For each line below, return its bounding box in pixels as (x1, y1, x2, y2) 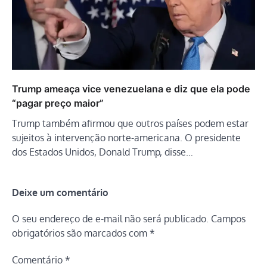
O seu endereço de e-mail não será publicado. (12, 213, 209, 225)
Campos (211, 213, 246, 225)
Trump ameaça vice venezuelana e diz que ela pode (12, 83, 250, 95)
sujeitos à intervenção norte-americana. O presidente (12, 132, 241, 144)
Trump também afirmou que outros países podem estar (12, 117, 249, 130)
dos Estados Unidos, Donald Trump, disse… (12, 146, 193, 159)
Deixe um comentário (12, 186, 108, 199)
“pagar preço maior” (12, 97, 104, 110)
